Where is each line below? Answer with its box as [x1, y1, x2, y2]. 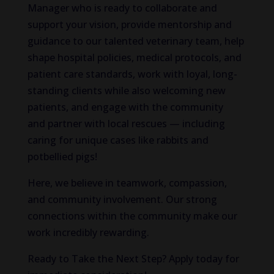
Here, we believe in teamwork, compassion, [27, 176, 227, 190]
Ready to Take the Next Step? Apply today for [27, 252, 239, 265]
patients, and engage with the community [27, 100, 223, 114]
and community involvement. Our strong [27, 193, 217, 206]
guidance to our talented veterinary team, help [27, 34, 244, 48]
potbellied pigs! [27, 150, 97, 163]
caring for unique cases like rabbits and [27, 133, 209, 147]
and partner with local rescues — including [27, 117, 225, 130]
